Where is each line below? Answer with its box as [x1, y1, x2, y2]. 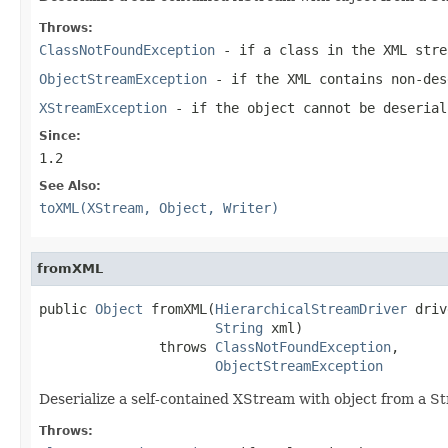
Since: [39, 128, 81, 143]
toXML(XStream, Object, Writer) [39, 199, 279, 216]
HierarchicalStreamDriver [215, 300, 407, 317]
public [39, 300, 95, 317]
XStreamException [39, 99, 167, 116]
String [215, 319, 263, 336]
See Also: [39, 178, 101, 193]
